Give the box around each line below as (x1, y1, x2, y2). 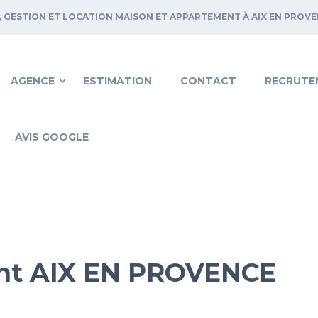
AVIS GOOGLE (15, 130, 89, 143)
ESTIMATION (83, 74, 152, 87)
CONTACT (180, 74, 236, 87)
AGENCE (11, 74, 55, 87)
